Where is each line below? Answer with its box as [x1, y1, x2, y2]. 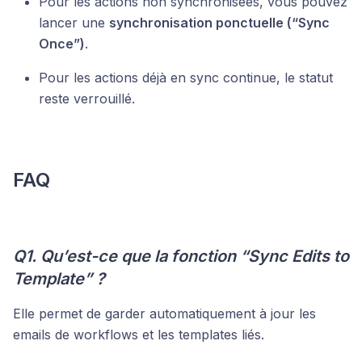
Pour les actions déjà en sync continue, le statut [39, 69, 333, 86]
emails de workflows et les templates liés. [13, 326, 264, 343]
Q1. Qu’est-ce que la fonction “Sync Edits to [13, 246, 349, 267]
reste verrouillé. [39, 90, 135, 107]
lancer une [39, 15, 109, 32]
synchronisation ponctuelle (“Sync [109, 15, 330, 32]
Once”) [39, 36, 85, 53]
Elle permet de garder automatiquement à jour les [13, 305, 316, 322]
